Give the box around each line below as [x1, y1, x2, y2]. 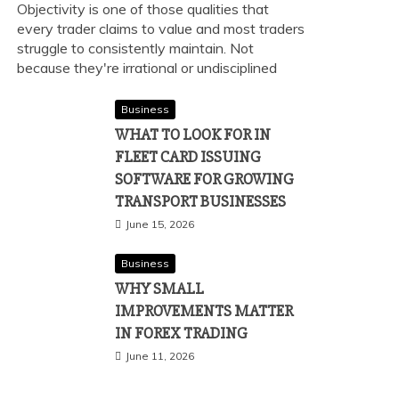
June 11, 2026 [126, 349, 194, 362]
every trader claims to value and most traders [17, 20, 305, 37]
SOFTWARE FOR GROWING [115, 169, 294, 189]
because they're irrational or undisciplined [17, 59, 277, 77]
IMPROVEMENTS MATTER [115, 301, 293, 321]
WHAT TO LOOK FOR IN [115, 125, 271, 144]
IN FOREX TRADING [115, 323, 248, 343]
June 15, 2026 [126, 217, 194, 231]
